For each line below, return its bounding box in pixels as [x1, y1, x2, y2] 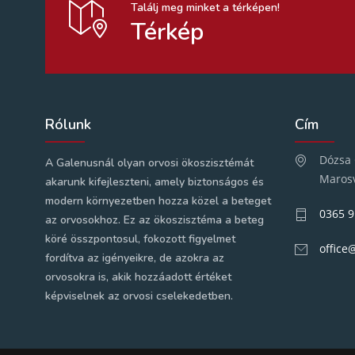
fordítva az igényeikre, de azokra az [45, 250, 224, 266]
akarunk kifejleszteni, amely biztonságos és [45, 174, 264, 190]
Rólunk [45, 115, 91, 135]
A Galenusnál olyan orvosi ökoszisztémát [45, 155, 254, 171]
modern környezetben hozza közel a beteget [45, 193, 271, 209]
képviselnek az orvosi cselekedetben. [45, 288, 233, 304]
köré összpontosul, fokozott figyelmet [45, 231, 235, 247]
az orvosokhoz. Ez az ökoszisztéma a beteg [45, 212, 264, 228]
